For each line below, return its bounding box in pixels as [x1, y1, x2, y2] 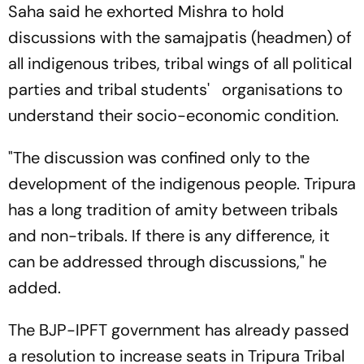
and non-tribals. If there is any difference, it [8, 224, 330, 246]
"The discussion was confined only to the [8, 146, 310, 168]
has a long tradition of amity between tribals [8, 198, 338, 220]
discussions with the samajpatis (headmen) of [8, 26, 352, 48]
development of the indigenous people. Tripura [8, 172, 356, 194]
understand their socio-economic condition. [8, 104, 339, 126]
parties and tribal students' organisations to [8, 78, 343, 100]
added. [8, 276, 61, 298]
